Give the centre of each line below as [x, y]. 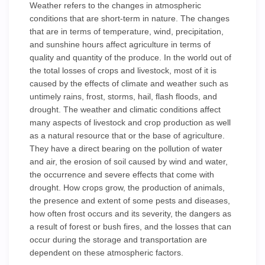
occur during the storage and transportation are [118, 240]
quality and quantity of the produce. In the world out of [130, 57]
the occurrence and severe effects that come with [122, 174]
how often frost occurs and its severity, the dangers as [130, 214]
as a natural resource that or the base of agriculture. [127, 135]
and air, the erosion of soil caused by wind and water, [129, 161]
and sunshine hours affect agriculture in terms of [120, 44]
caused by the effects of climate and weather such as [129, 83]
